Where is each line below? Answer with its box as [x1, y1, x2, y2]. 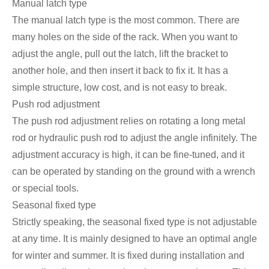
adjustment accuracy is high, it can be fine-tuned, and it [12, 150, 244, 160]
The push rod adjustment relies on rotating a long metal [12, 116, 246, 127]
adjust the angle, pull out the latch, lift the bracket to [12, 49, 228, 59]
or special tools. [12, 183, 79, 194]
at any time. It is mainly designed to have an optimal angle [12, 234, 257, 244]
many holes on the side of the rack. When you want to [12, 32, 238, 43]
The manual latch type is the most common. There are [12, 15, 240, 26]
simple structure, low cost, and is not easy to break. [12, 82, 227, 93]
